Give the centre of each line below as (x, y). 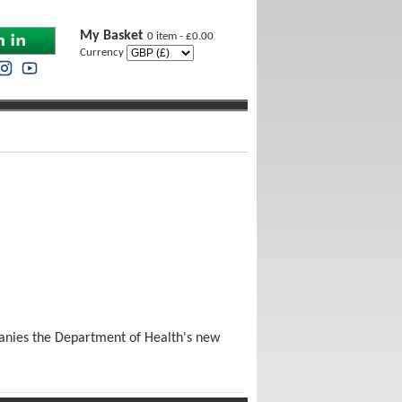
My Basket (114, 36)
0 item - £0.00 (180, 36)
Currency (103, 52)
